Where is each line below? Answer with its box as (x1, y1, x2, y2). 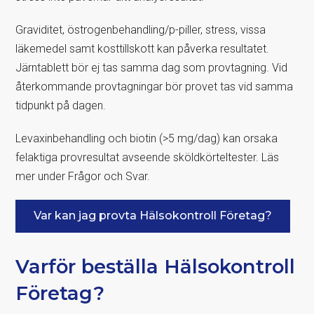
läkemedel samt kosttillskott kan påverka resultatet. (15, 41, 270, 55)
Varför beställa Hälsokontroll (15, 254, 296, 278)
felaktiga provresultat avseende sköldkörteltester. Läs (15, 150, 280, 164)
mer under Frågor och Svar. (15, 169, 151, 183)
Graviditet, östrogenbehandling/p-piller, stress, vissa (15, 22, 266, 36)
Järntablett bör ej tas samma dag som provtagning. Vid (15, 60, 288, 74)
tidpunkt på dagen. (15, 98, 107, 112)
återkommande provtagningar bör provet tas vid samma (15, 79, 294, 93)
